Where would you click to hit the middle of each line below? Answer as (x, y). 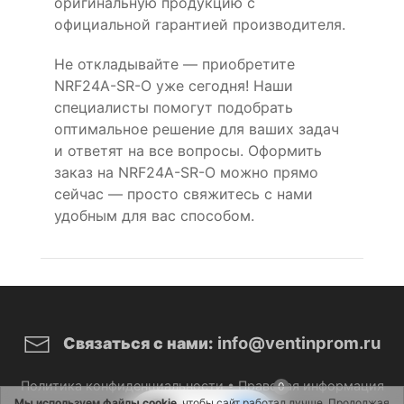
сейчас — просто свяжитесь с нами (184, 193)
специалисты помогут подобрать (174, 107)
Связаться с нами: (138, 343)
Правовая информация (311, 386)
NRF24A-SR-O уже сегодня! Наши (174, 85)
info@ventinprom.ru (299, 342)
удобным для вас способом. (154, 215)
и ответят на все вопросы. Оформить (188, 150)
